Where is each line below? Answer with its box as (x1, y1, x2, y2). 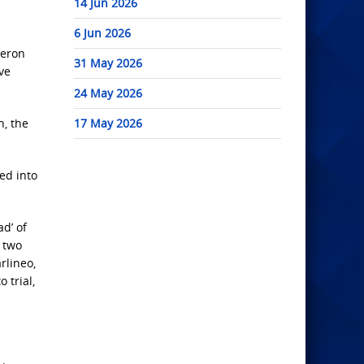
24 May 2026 (74, 85, 142, 102)
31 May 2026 (74, 55, 142, 71)
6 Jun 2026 (74, 25, 131, 41)
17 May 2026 (74, 115, 142, 132)
